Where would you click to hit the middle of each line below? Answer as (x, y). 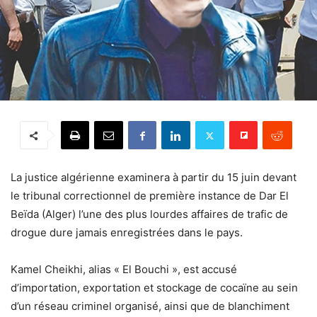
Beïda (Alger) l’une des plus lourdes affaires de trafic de (149, 214)
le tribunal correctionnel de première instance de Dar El (150, 196)
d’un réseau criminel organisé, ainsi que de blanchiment (150, 306)
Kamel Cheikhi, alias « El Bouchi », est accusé (124, 270)
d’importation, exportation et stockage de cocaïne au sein (154, 288)
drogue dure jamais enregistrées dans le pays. (127, 233)
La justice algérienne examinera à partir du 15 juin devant (154, 178)
